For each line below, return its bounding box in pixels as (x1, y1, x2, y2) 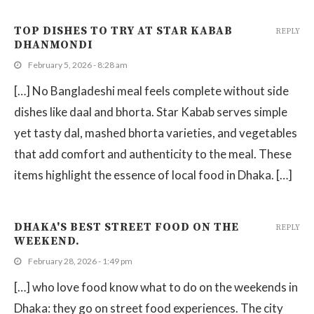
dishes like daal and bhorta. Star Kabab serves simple (14, 104, 287, 119)
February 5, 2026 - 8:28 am (28, 59, 128, 70)
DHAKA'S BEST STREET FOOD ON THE (14, 219, 239, 234)
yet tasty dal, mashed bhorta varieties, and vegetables (14, 125, 297, 140)
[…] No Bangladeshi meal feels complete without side (14, 83, 289, 98)
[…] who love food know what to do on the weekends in (14, 279, 298, 294)
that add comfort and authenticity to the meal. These (14, 146, 292, 161)
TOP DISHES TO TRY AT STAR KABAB (14, 23, 233, 38)
